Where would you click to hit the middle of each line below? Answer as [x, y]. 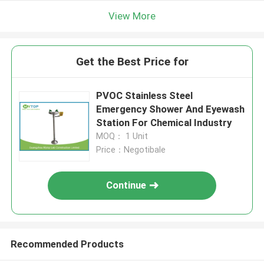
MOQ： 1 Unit [122, 136]
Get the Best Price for [132, 62]
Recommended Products [67, 244]
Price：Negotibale [131, 150]
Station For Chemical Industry [164, 123]
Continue [126, 185]
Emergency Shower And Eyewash [171, 109]
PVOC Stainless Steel [145, 96]
